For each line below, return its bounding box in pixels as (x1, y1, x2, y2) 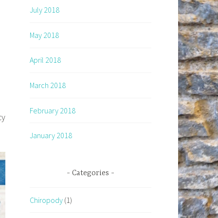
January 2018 (30, 130, 72, 141)
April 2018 (30, 55, 61, 65)
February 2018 (30, 105, 75, 115)
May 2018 (30, 30, 59, 40)
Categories (72, 169, 109, 178)
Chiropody (30, 195, 63, 205)
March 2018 (30, 80, 66, 90)
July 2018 (30, 5, 59, 15)
